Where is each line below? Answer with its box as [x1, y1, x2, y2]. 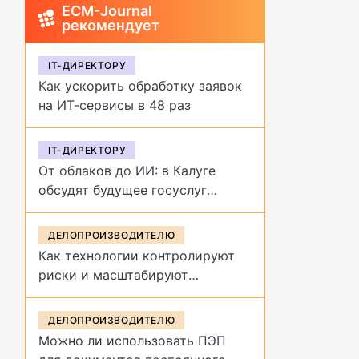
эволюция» [38, 220, 109, 236]
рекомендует [61, 17, 159, 34]
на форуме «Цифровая [38, 201, 181, 217]
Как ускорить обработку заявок [38, 78, 242, 94]
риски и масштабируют [38, 267, 188, 283]
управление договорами [38, 286, 194, 302]
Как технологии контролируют [38, 248, 235, 264]
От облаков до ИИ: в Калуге [38, 163, 216, 179]
